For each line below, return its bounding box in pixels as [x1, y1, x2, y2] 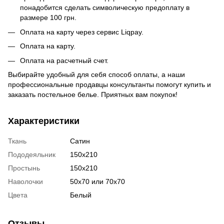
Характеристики [8, 116, 79, 126]
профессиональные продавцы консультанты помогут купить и [8, 80, 211, 89]
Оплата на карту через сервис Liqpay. [20, 27, 143, 36]
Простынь [8, 164, 40, 172]
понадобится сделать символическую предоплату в [20, 3, 189, 12]
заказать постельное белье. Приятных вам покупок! [8, 90, 177, 99]
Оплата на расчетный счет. [20, 56, 108, 64]
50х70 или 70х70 [70, 177, 125, 186]
